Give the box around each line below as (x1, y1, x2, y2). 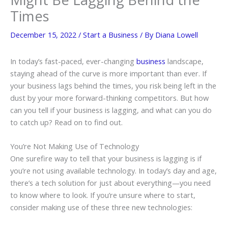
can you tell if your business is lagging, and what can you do (10, 104, 212, 115)
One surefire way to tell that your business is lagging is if (10, 153, 202, 164)
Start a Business (83, 29, 138, 40)
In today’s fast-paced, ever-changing (10, 55, 136, 66)
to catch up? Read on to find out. (10, 117, 123, 127)
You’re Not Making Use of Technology (10, 141, 139, 152)
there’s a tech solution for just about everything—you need (10, 178, 211, 188)
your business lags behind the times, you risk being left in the (10, 80, 216, 91)
